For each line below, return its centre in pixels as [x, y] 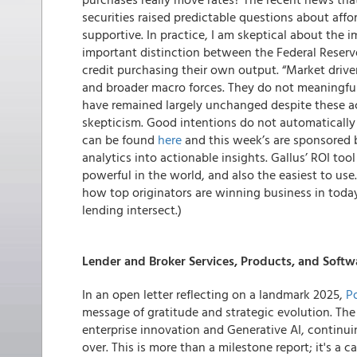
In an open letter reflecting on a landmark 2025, [214, 294]
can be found [120, 139]
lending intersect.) [132, 210]
